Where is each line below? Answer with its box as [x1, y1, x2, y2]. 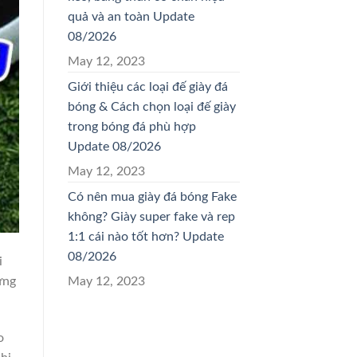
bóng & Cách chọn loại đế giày [67, 100, 236, 113]
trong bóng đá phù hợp [67, 120, 196, 133]
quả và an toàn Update [67, 10, 194, 23]
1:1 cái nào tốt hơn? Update [67, 229, 224, 243]
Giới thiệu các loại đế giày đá [67, 80, 228, 93]
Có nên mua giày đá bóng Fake [67, 190, 237, 203]
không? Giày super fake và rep [67, 210, 235, 223]
